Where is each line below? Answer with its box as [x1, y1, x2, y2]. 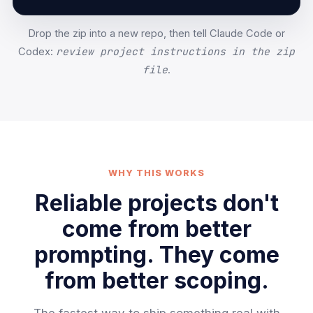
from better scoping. [44, 266, 269, 294]
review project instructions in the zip [56, 44, 295, 58]
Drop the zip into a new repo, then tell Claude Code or [28, 27, 285, 40]
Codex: [18, 45, 56, 58]
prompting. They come [34, 240, 279, 268]
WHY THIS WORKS [108, 167, 205, 178]
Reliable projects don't [34, 189, 279, 217]
